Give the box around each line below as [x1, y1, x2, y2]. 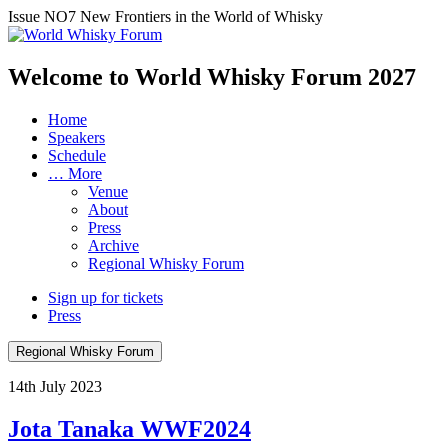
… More [48, 164, 102, 182]
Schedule [48, 146, 106, 164]
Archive [88, 236, 139, 254]
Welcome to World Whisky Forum [8, 63, 368, 90]
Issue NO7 [8, 8, 80, 25]
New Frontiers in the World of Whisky [80, 8, 323, 25]
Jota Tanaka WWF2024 [8, 415, 251, 442]
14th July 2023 [8, 377, 102, 395]
